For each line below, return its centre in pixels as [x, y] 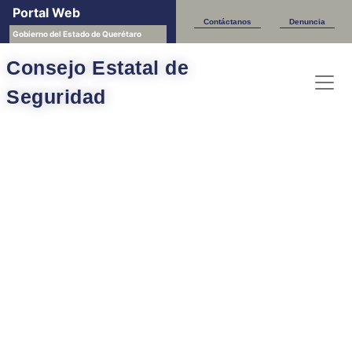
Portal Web [46, 13]
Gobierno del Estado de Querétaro [77, 34]
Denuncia [307, 21]
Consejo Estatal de [97, 68]
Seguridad [56, 97]
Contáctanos [227, 21]
